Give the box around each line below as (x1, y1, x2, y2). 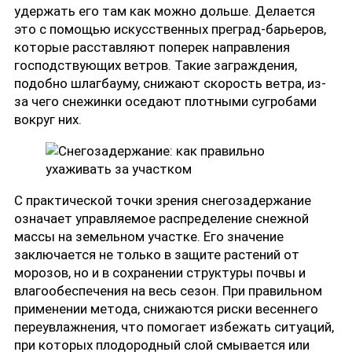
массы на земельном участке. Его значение (14, 228, 284, 244)
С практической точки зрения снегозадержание (14, 192, 311, 208)
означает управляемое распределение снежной (14, 210, 309, 226)
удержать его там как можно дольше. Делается (14, 2, 315, 19)
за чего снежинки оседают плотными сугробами (14, 93, 317, 109)
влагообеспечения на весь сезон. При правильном (14, 282, 322, 299)
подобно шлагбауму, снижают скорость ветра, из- (14, 75, 326, 91)
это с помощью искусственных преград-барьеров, (14, 20, 326, 37)
